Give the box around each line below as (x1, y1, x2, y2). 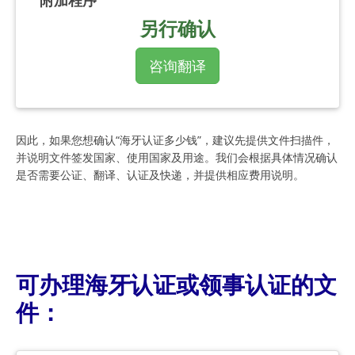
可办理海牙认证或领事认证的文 (16, 268, 337, 300)
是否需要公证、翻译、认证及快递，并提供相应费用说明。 (16, 166, 304, 182)
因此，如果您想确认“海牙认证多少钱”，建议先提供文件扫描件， (16, 132, 334, 147)
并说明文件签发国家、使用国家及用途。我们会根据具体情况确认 (16, 149, 338, 165)
